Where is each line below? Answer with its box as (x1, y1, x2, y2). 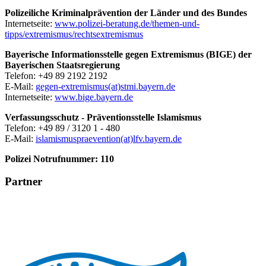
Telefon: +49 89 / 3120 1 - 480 (5, 122, 120, 133)
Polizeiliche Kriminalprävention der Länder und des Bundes (5, 7, 247, 18)
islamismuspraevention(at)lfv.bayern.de (36, 133, 182, 144)
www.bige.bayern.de (55, 91, 133, 102)
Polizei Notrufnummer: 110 (5, 153, 114, 164)
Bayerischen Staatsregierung (5, 59, 120, 70)
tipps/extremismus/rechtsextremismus (5, 28, 143, 39)
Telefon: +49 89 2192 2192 (5, 70, 107, 81)
